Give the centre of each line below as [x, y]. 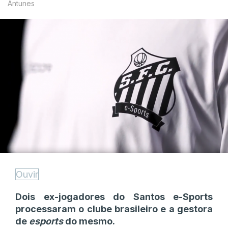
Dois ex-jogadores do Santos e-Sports [114, 196]
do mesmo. [89, 221]
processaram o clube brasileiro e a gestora [114, 209]
